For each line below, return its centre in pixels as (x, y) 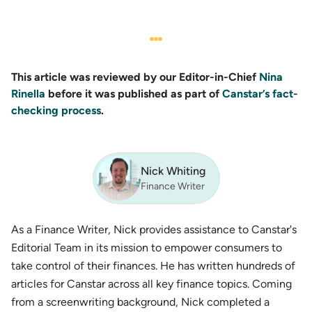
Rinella (28, 93)
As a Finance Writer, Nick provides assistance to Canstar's (154, 229)
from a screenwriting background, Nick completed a (140, 302)
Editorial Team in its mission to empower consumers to (147, 247)
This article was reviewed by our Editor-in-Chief (135, 77)
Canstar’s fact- (260, 93)
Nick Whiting (173, 171)
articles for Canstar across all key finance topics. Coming (151, 283)
